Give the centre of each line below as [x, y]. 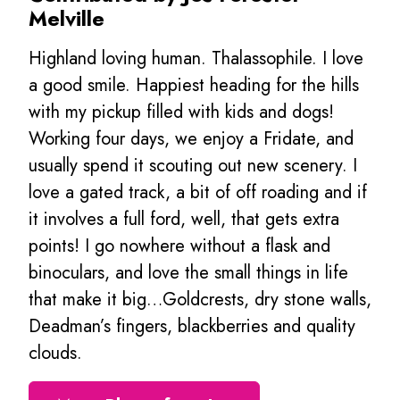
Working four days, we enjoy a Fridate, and [191, 139]
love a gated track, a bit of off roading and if [198, 193]
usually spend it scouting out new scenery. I [193, 166]
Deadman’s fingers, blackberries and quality [192, 327]
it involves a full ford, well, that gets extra [184, 220]
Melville [67, 19]
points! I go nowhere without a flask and [179, 246]
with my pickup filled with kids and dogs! [181, 112]
